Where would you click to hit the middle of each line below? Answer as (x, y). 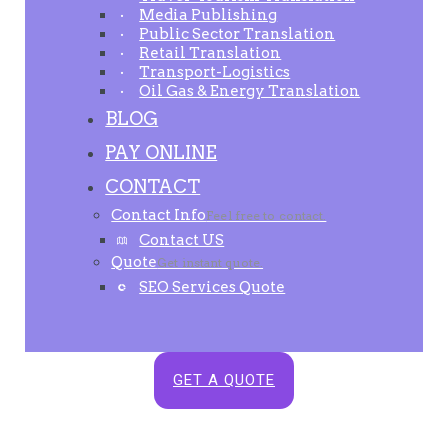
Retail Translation (210, 53)
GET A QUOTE (224, 380)
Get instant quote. (210, 262)
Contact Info (159, 215)
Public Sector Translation (237, 34)
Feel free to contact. (266, 215)
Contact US (182, 240)
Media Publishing (208, 15)
